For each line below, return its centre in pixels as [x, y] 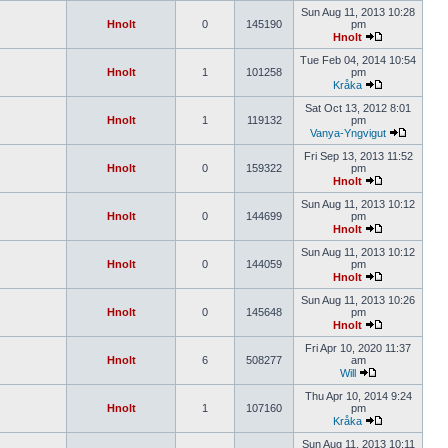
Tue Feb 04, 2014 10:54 [358, 60]
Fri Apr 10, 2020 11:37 [358, 348]
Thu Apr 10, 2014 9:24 [358, 396]
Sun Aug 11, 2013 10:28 [358, 12]
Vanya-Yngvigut [347, 133]
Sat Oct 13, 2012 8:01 [358, 108]
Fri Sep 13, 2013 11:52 [358, 156]
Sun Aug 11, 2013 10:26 [358, 300]
